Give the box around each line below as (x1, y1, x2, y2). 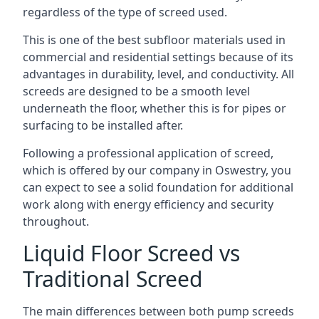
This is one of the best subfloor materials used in (23, 32, 286, 48)
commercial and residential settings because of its (23, 49, 293, 65)
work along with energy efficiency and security (23, 197, 273, 212)
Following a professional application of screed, (23, 145, 273, 161)
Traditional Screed (23, 264, 202, 293)
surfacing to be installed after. (23, 117, 183, 133)
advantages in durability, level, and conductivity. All (23, 66, 294, 82)
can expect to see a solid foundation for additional (23, 179, 293, 195)
